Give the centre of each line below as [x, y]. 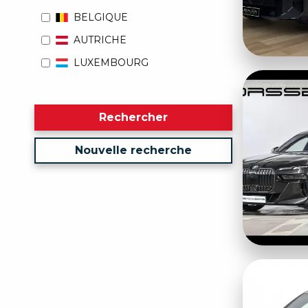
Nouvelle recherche [133, 150]
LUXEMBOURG [111, 62]
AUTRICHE [100, 40]
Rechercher [133, 117]
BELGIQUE [101, 17]
